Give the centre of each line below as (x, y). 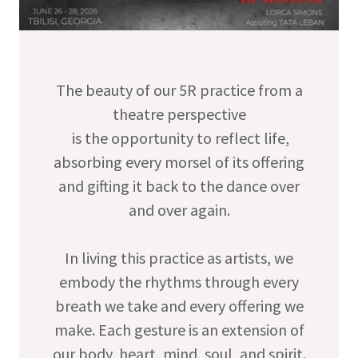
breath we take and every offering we (179, 306)
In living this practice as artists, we (179, 258)
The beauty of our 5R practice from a (179, 90)
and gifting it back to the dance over (179, 186)
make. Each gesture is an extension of (179, 330)
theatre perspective (179, 114)
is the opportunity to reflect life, (179, 138)
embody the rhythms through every (179, 282)
